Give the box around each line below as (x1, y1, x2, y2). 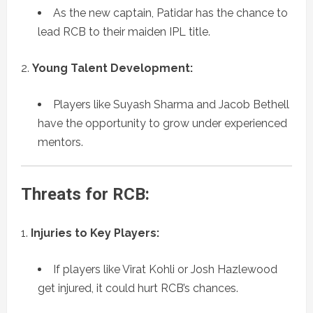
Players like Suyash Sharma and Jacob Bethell (53, 98, 289, 112)
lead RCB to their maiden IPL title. (38, 25, 210, 39)
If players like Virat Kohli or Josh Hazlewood (53, 263, 277, 277)
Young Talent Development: (32, 61, 193, 75)
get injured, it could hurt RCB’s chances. (38, 282, 238, 296)
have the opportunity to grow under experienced (38, 117, 287, 131)
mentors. (38, 136, 83, 150)
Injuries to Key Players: (31, 226, 159, 240)
